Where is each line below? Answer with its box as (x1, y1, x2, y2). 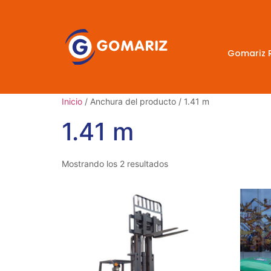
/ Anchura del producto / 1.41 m (82, 96, 209, 107)
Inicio (62, 96, 82, 107)
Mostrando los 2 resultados (62, 158, 168, 169)
